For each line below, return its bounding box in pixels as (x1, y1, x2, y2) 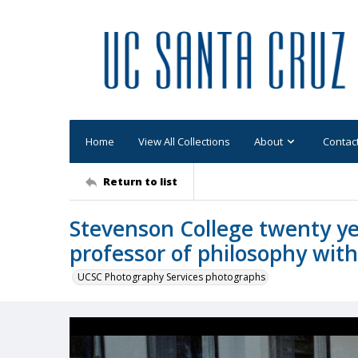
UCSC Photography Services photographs (78, 270, 265, 284)
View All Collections (138, 133, 230, 149)
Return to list (103, 173, 177, 189)
